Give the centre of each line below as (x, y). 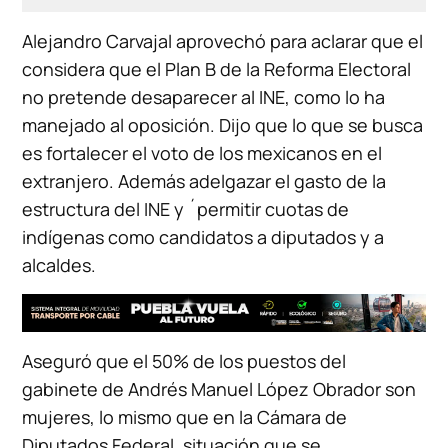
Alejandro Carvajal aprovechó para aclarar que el (223, 40)
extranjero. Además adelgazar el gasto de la (204, 180)
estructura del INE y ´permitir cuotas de (186, 208)
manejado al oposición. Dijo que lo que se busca (223, 124)
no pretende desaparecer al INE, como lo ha (204, 96)
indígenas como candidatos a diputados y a (203, 236)
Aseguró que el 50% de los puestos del (184, 360)
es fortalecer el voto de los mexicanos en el (202, 152)
